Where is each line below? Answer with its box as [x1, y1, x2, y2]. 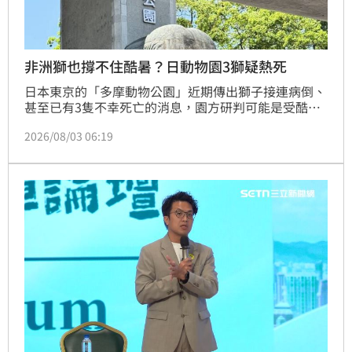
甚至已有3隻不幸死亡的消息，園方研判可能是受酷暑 [24, 97, 321, 116]
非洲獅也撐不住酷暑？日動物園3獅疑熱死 [24, 55, 287, 76]
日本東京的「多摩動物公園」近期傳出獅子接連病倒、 [24, 81, 326, 101]
